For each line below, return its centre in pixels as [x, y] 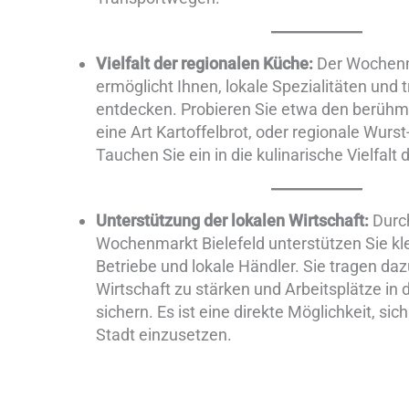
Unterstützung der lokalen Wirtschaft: [232, 221]
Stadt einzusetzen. [164, 335]
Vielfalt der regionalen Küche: [204, 64]
